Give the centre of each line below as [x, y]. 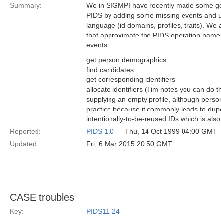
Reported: [25, 131]
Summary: [26, 5]
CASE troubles [42, 197]
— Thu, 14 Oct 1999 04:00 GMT [166, 131]
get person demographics [126, 60]
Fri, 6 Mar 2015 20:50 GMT [129, 144]
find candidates [110, 70]
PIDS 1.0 [100, 131]
